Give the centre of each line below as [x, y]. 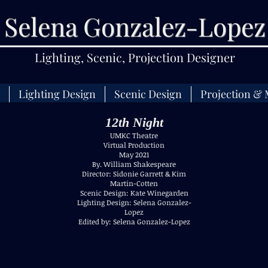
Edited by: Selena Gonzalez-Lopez [134, 221]
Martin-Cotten [134, 183]
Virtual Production [134, 145]
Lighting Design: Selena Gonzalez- [134, 202]
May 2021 [134, 154]
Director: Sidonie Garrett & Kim [134, 173]
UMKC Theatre [134, 135]
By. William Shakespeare [134, 164]
